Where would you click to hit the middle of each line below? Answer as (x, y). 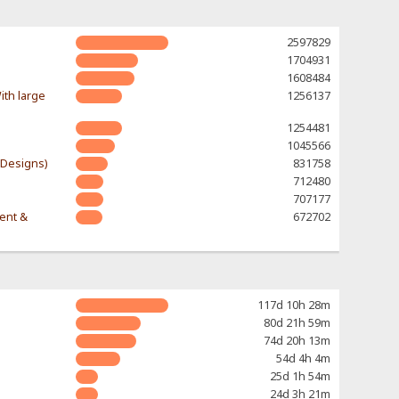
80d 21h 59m (297, 323)
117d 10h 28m (293, 305)
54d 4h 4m (303, 359)
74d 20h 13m (297, 341)
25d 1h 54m (300, 377)
